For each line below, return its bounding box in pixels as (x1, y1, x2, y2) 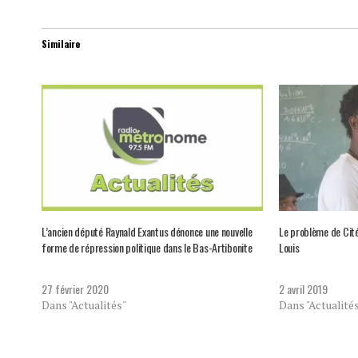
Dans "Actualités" (42, 297, 126, 313)
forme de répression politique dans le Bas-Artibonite (42, 239, 253, 257)
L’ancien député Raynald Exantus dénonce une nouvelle (42, 223, 253, 241)
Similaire (42, 37, 80, 50)
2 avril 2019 (279, 280, 328, 298)
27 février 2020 (42, 280, 109, 298)
